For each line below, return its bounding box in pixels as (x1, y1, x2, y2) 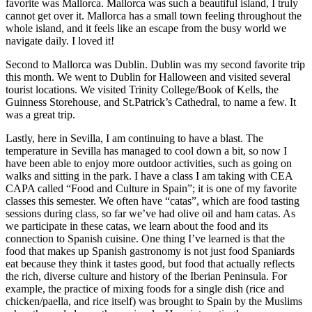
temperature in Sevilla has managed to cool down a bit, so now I (6, 144, 287, 157)
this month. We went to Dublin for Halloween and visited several (6, 70, 290, 83)
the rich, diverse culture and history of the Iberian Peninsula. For (6, 270, 287, 282)
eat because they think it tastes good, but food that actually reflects (6, 257, 295, 270)
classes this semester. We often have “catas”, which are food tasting (6, 194, 299, 207)
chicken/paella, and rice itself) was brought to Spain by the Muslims (6, 295, 302, 307)
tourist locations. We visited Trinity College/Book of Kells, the (6, 83, 279, 95)
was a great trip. (6, 108, 75, 120)
